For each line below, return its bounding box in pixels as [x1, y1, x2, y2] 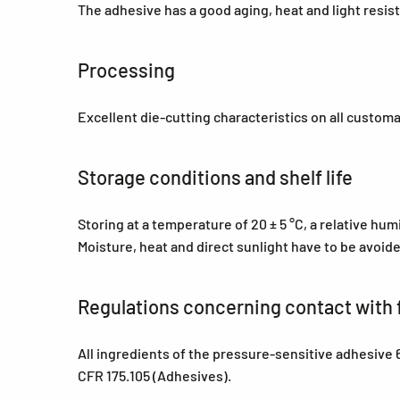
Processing [78, 58, 175, 81]
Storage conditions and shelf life [78, 165, 353, 188]
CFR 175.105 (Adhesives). [78, 367, 231, 384]
